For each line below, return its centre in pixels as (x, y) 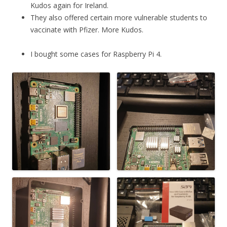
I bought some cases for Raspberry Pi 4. (96, 54)
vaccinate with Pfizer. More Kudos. (87, 29)
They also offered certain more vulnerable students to (119, 17)
